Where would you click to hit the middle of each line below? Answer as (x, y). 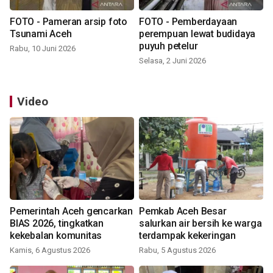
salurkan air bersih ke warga (200, 224)
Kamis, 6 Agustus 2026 (50, 250)
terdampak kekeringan (187, 236)
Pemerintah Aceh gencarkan (71, 211)
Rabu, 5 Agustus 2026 (177, 250)
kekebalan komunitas (56, 236)
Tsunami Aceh (41, 34)
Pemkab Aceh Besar (183, 211)
